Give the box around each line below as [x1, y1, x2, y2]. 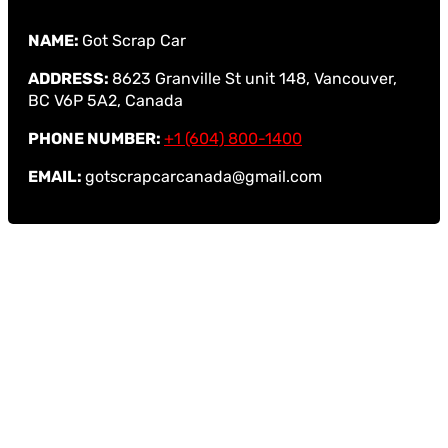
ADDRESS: [28, 68, 112, 88]
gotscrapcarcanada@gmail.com [85, 166, 322, 186]
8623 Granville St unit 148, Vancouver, [112, 68, 397, 88]
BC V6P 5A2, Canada [28, 90, 183, 110]
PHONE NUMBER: [28, 128, 164, 148]
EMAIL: [28, 166, 85, 186]
